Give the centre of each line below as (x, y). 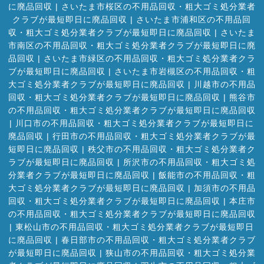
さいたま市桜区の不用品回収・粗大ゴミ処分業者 (158, 7)
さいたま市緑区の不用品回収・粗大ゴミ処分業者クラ (149, 59)
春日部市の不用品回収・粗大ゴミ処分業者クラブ (158, 240)
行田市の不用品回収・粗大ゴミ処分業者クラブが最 (154, 136)
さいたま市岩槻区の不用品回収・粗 (185, 72)
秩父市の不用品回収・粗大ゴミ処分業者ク (171, 149)
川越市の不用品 (225, 85)
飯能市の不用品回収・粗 (207, 175)
